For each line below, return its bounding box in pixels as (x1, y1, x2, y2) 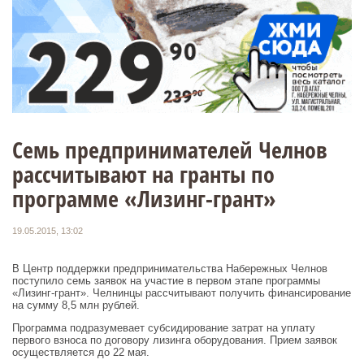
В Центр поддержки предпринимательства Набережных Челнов (12, 262, 327, 275)
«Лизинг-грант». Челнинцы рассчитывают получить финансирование (12, 286, 351, 299)
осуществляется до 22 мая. (12, 345, 149, 358)
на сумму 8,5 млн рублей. (12, 298, 140, 311)
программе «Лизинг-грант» (12, 182, 276, 214)
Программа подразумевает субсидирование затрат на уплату (12, 321, 315, 334)
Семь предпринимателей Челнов (12, 133, 327, 165)
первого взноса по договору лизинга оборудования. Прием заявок (12, 333, 337, 346)
